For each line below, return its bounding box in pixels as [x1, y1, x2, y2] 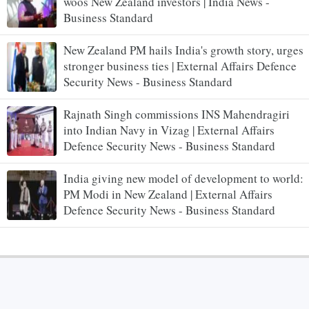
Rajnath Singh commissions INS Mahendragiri [63, 106, 290, 122]
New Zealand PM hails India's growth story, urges [63, 41, 303, 58]
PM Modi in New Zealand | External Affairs [63, 186, 272, 202]
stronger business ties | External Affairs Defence [63, 57, 297, 74]
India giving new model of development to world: [63, 170, 303, 186]
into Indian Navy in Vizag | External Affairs [63, 121, 275, 138]
